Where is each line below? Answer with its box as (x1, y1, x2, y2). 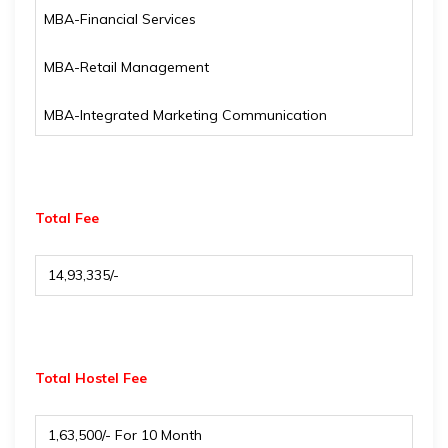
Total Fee (35, 209, 99, 227)
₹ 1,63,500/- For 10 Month (44, 426, 202, 444)
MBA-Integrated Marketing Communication (44, 106, 327, 124)
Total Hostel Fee (35, 369, 147, 387)
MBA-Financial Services (44, 10, 196, 28)
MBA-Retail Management (44, 58, 209, 76)
